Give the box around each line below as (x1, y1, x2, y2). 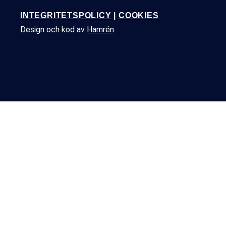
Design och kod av (20, 25, 87, 35)
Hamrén (87, 25, 114, 35)
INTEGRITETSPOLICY (20, 11, 111, 20)
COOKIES (119, 11, 159, 20)
